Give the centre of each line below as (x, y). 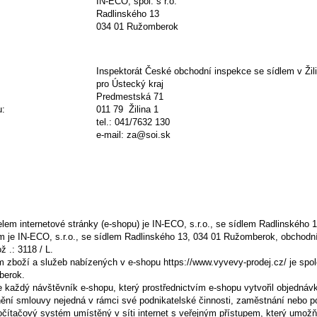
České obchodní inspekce (198, 71)
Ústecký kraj (138, 84)
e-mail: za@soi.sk (134, 135)
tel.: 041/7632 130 (133, 122)
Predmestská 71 (130, 97)
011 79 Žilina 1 (128, 109)
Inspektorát (120, 71)
